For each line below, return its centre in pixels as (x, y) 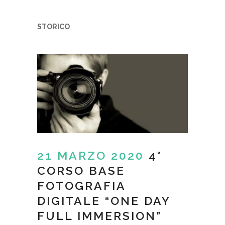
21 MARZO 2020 (91, 156)
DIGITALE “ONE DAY (104, 201)
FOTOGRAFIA (81, 186)
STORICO (53, 27)
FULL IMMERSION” (99, 216)
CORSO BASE (81, 171)
